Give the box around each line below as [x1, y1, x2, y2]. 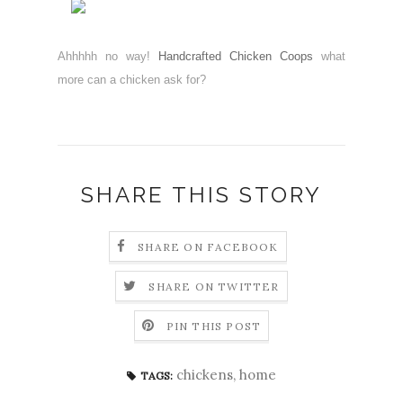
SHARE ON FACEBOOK [138, 240, 279, 255]
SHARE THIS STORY [81, 181, 322, 208]
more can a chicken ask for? [58, 72, 210, 86]
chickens [176, 365, 233, 383]
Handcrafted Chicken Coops [158, 49, 313, 63]
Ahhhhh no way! [58, 49, 158, 63]
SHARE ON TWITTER [148, 280, 280, 294]
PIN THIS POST [166, 319, 262, 334]
